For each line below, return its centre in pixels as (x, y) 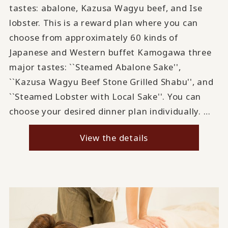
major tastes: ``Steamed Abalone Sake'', (95, 67)
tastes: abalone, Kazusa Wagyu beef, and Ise (106, 8)
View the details (114, 138)
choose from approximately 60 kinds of (93, 37)
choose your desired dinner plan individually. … (110, 111)
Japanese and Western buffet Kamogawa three (110, 52)
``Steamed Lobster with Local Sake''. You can (105, 96)
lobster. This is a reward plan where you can (104, 22)
